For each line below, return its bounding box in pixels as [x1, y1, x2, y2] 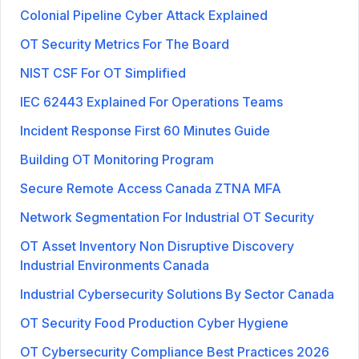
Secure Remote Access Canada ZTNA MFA [20, 179, 281, 196]
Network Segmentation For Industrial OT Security [20, 208, 314, 225]
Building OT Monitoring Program [20, 151, 214, 167]
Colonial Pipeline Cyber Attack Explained [20, 6, 268, 23]
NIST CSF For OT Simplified [20, 64, 186, 81]
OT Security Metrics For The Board [20, 35, 229, 52]
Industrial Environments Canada [20, 256, 209, 273]
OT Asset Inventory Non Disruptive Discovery [20, 237, 294, 254]
